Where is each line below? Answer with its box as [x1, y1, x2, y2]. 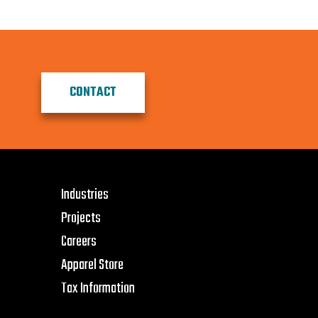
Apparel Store [61, 254, 124, 276]
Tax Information [61, 278, 135, 300]
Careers [61, 231, 97, 253]
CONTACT [70, 82, 116, 103]
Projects [61, 207, 101, 229]
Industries [61, 184, 109, 206]
